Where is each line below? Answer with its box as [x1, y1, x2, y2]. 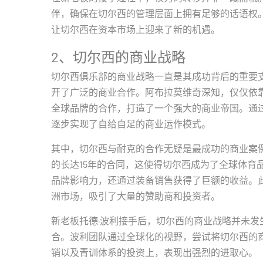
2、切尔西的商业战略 [51, 48, 186, 65]
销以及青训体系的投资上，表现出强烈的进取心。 [51, 247, 258, 258]
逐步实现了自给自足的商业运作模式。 [51, 118, 211, 129]
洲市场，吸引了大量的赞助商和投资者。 [51, 190, 220, 201]
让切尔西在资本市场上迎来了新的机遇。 [51, 23, 220, 35]
